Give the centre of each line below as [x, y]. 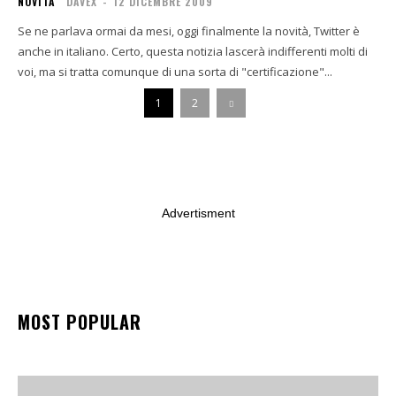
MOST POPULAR [80, 322]
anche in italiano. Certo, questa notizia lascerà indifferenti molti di [193, 51]
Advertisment [198, 213]
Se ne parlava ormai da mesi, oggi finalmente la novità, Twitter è [189, 31]
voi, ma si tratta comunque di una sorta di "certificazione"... [175, 72]
